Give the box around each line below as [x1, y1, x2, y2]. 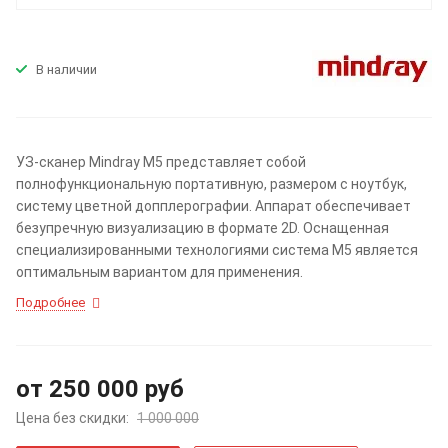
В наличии [36, 62, 97, 78]
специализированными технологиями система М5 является [16, 241, 418, 258]
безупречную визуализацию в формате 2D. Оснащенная [16, 219, 389, 236]
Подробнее [16, 294, 85, 310]
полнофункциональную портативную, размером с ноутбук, [16, 175, 407, 192]
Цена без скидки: [16, 409, 132, 426]
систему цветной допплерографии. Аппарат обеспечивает [16, 197, 411, 214]
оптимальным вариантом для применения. [16, 263, 303, 280]
